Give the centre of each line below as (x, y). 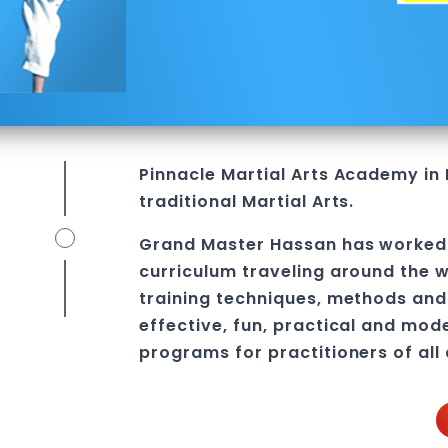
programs (185, 352)
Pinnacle (178, 174)
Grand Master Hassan (240, 244)
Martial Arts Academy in (328, 174)
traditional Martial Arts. (247, 201)
